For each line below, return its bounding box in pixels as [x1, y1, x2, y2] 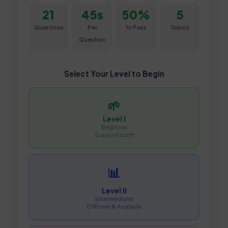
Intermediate [95, 194, 133, 203]
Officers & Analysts [87, 202, 141, 210]
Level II [101, 185, 127, 195]
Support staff [94, 130, 134, 138]
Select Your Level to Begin [64, 68, 164, 78]
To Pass [125, 23, 147, 31]
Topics [170, 23, 189, 31]
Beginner [101, 123, 127, 131]
